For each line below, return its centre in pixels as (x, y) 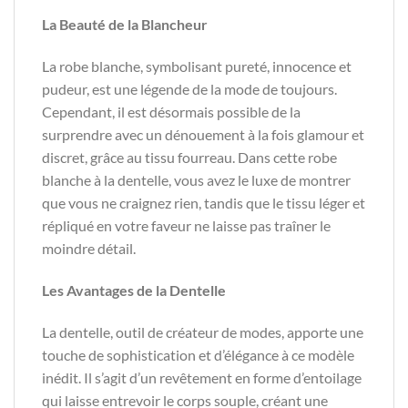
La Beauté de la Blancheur (125, 25)
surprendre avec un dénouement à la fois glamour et (203, 134)
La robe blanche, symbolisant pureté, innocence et (197, 66)
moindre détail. (89, 248)
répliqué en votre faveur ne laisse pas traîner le (186, 225)
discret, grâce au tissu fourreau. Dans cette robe (189, 157)
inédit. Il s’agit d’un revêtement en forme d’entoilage (202, 377)
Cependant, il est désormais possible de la (171, 111)
